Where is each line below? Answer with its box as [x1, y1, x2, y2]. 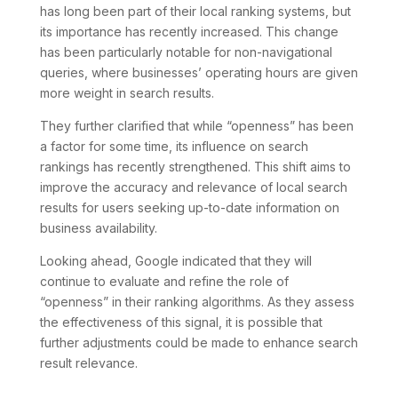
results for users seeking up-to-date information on [39, 199, 339, 215]
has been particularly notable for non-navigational [39, 44, 332, 60]
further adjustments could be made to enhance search [39, 334, 358, 350]
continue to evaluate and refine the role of [39, 273, 289, 289]
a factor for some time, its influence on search [39, 138, 308, 154]
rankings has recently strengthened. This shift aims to [39, 158, 351, 174]
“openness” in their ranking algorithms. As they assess [39, 293, 354, 309]
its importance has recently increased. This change [39, 23, 338, 39]
